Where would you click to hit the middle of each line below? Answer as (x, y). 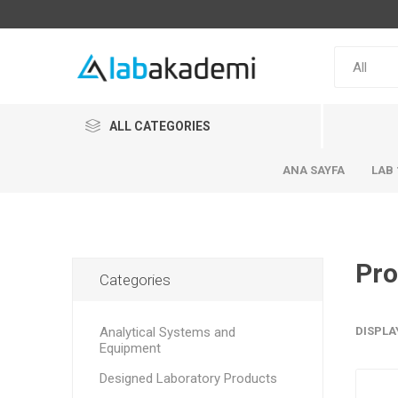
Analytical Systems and (167, 332)
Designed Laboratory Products (188, 378)
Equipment (130, 348)
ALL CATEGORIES (159, 126)
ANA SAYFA (314, 170)
